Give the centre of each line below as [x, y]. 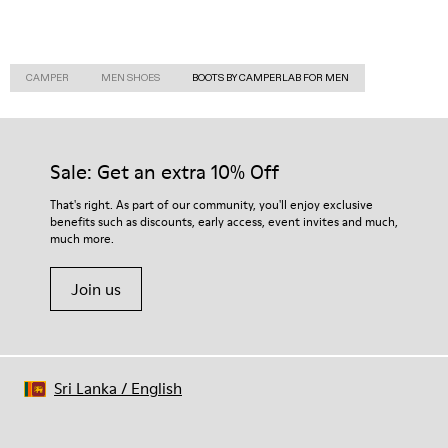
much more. [82, 238]
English [156, 388]
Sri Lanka [85, 388]
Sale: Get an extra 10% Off [164, 172]
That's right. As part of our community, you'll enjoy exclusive [211, 204]
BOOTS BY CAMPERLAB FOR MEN [270, 77]
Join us [96, 289]
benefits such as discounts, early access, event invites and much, [224, 221]
